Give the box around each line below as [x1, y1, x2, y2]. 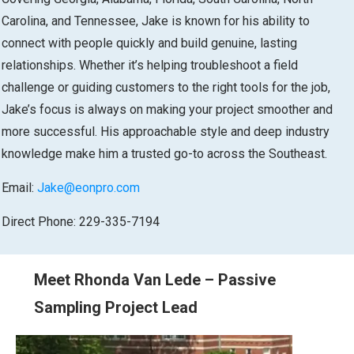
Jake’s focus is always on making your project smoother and [2, 101, 333, 117]
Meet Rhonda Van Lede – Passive [34, 269, 276, 289]
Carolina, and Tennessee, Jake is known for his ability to [2, 13, 310, 28]
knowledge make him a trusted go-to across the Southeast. [2, 145, 327, 161]
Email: [2, 179, 37, 195]
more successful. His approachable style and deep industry [2, 123, 330, 139]
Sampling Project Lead [34, 297, 198, 317]
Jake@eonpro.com [37, 179, 140, 195]
